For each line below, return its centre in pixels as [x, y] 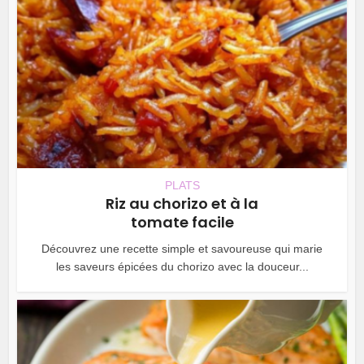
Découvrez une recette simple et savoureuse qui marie [182, 248]
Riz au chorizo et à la [182, 203]
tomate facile [182, 222]
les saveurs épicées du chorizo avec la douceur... [182, 266]
